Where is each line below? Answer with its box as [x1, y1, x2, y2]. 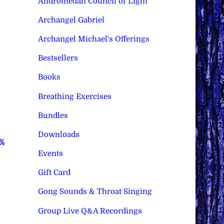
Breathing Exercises [37, 91, 111, 101]
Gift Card [37, 168, 70, 177]
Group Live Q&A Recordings [37, 206, 142, 215]
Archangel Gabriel [37, 15, 104, 24]
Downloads [37, 129, 79, 139]
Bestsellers [37, 53, 78, 63]
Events [37, 149, 63, 158]
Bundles [37, 110, 68, 120]
